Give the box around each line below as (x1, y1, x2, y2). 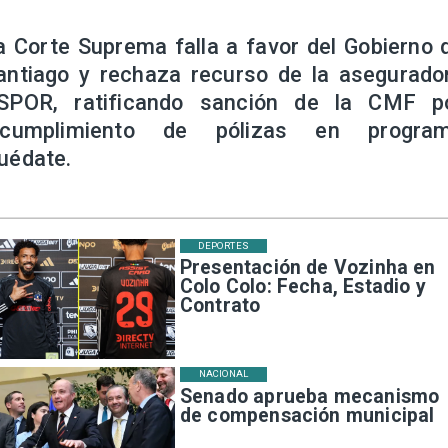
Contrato (179, 293, 261, 317)
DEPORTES (198, 239, 249, 251)
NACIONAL (198, 368, 249, 380)
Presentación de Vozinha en (179, 255, 436, 279)
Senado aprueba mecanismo (179, 384, 440, 408)
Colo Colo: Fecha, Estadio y (179, 274, 426, 298)
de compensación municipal (179, 403, 435, 427)
